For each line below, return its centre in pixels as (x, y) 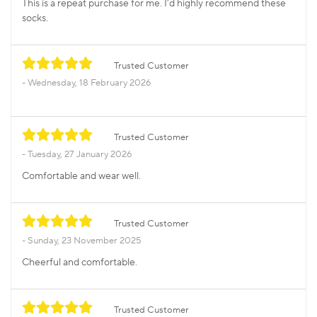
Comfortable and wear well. (81, 177)
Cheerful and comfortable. (80, 263)
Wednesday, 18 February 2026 (89, 83)
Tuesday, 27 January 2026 (80, 155)
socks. (35, 19)
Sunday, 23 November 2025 (85, 241)
